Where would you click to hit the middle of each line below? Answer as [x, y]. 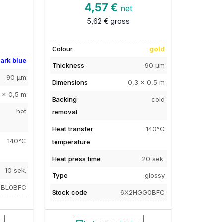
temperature [71, 141]
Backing [64, 99]
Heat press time [76, 158]
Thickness [68, 65]
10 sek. [15, 170]
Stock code [69, 192]
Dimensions [70, 82]
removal [64, 112]
